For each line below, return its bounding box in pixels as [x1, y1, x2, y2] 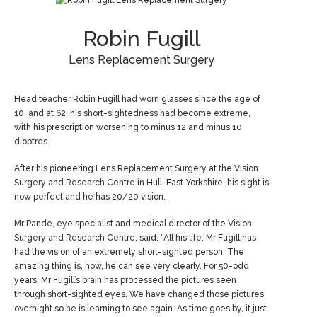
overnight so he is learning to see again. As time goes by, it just [14, 304, 267, 314]
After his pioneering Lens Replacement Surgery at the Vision [14, 163, 258, 174]
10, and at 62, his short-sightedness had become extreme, [14, 108, 250, 119]
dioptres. [14, 137, 50, 147]
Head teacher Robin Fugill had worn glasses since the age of [14, 94, 260, 105]
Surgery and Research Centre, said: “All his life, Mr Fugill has [14, 233, 256, 243]
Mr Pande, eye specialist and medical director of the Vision [14, 219, 252, 229]
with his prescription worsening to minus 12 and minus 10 [14, 122, 242, 133]
